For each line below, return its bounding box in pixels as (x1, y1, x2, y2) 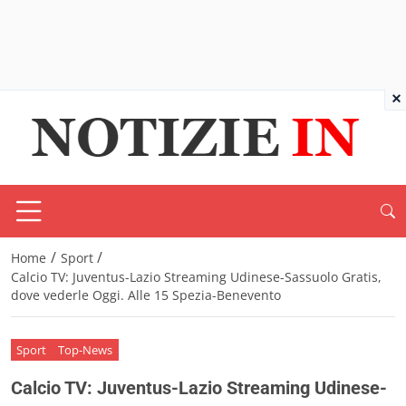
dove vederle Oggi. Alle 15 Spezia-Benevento (11, 286, 281, 304)
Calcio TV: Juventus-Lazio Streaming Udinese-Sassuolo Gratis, (11, 268, 382, 286)
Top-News (58, 341, 113, 358)
